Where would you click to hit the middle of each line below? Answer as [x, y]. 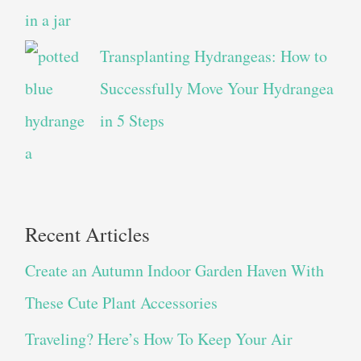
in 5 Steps [132, 121]
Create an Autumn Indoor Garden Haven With [174, 271]
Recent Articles [87, 234]
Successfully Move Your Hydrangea [216, 89]
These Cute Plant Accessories [121, 303]
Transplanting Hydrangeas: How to [213, 56]
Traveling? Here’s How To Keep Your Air [158, 339]
